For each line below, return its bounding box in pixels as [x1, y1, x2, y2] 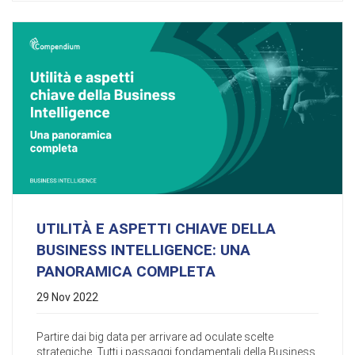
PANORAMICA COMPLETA [36, 262, 216, 281]
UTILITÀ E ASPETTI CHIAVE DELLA [36, 219, 276, 239]
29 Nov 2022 [36, 291, 98, 304]
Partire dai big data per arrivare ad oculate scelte [36, 330, 273, 344]
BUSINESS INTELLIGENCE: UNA [36, 241, 250, 260]
